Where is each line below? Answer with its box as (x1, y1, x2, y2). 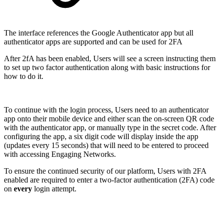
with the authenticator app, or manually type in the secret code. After (4, 123, 216, 132)
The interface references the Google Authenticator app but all (4, 29, 193, 37)
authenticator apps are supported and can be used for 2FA (4, 37, 183, 46)
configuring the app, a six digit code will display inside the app (4, 132, 198, 141)
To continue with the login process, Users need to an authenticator (4, 106, 209, 114)
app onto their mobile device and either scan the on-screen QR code (4, 114, 214, 123)
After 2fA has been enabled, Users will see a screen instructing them (4, 54, 216, 63)
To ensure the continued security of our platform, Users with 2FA (4, 167, 206, 176)
